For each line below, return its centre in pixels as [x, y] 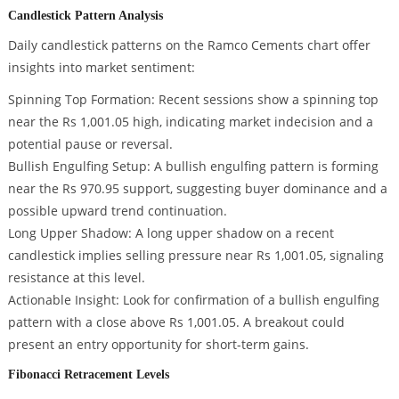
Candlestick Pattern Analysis [85, 15]
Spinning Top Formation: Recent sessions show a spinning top [193, 99]
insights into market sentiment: [101, 67]
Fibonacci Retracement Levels [88, 375]
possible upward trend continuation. [117, 210]
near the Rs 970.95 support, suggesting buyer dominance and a [197, 188]
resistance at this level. [76, 277]
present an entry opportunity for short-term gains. [158, 344]
